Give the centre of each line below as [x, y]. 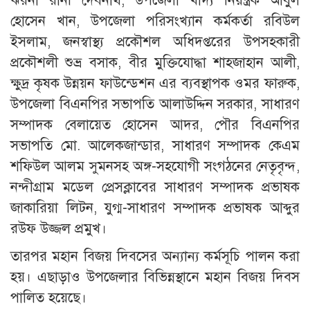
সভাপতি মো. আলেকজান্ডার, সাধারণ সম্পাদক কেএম [155, 145]
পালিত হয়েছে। [48, 298]
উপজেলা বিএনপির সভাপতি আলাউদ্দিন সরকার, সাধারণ [155, 104]
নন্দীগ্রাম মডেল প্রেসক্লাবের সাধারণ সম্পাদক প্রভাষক [155, 187]
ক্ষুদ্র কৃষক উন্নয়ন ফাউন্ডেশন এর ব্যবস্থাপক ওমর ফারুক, [155, 83]
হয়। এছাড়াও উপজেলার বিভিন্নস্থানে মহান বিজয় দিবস [155, 277]
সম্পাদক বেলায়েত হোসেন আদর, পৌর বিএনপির [155, 125]
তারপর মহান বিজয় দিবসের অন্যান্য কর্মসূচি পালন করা [155, 256]
